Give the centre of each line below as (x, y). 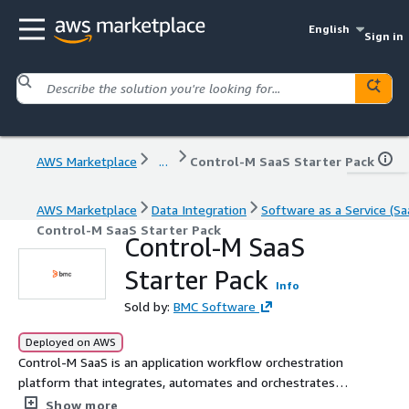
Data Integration (199, 209)
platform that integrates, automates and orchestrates (177, 382)
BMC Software (215, 306)
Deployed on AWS (71, 341)
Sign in (383, 36)
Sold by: (149, 306)
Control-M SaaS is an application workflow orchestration (181, 362)
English (330, 29)
